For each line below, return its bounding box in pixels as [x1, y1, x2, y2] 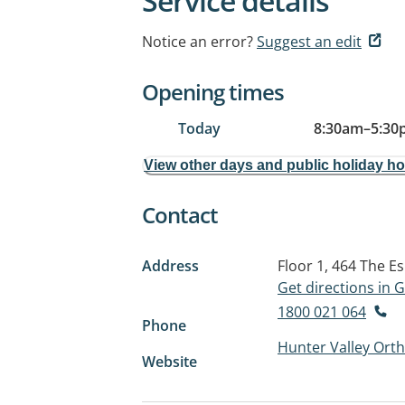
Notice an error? [142, 32, 253, 52]
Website [142, 351, 197, 372]
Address [142, 256, 199, 276]
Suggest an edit [257, 32, 362, 52]
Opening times [142, 77, 284, 107]
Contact [142, 200, 218, 230]
